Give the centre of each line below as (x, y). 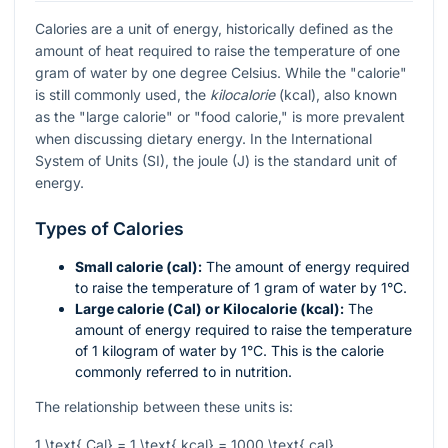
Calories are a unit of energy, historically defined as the (214, 29)
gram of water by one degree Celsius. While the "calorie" (221, 73)
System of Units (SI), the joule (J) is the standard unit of (216, 161)
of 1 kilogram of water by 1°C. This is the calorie (229, 351)
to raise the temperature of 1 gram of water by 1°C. (241, 288)
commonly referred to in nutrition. (183, 372)
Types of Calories (109, 229)
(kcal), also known (336, 95)
